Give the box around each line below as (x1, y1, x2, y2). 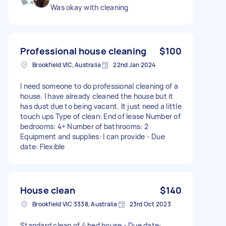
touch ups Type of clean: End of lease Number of (20, 111, 181, 121)
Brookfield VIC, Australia (32, 60, 101, 69)
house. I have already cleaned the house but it (20, 91, 174, 101)
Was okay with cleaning (50, 2, 129, 12)
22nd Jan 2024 (113, 60, 156, 69)
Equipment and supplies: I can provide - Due (20, 131, 165, 141)
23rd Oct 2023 (129, 199, 171, 208)
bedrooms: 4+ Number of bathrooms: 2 (20, 121, 148, 131)
